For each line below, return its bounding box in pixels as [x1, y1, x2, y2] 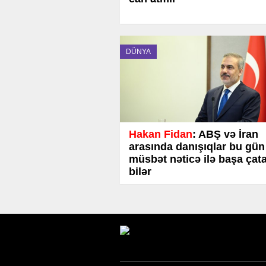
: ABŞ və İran [192, 128, 258, 140]
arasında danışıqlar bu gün [129, 141, 265, 153]
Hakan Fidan [129, 128, 192, 140]
